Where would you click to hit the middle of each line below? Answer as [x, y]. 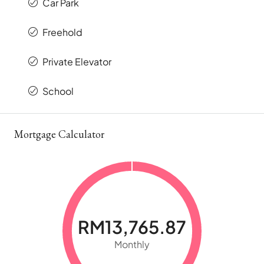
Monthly [132, 245]
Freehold [62, 32]
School [58, 91]
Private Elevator [77, 62]
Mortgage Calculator [59, 134]
